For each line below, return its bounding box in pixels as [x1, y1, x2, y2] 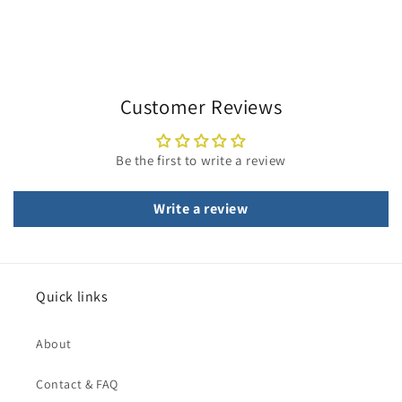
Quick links [36, 286, 109, 306]
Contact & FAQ [36, 375, 118, 392]
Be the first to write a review [116, 151, 286, 169]
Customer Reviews [119, 92, 283, 119]
